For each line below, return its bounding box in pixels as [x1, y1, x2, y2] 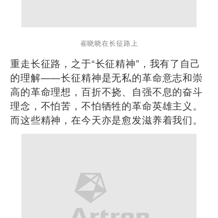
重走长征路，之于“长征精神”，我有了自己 [10, 55, 200, 70]
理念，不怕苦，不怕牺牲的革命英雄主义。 [10, 98, 203, 112]
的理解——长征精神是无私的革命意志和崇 [10, 70, 203, 84]
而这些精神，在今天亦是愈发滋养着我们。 [10, 112, 203, 127]
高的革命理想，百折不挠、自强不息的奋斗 [10, 84, 203, 98]
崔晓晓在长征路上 [80, 37, 138, 48]
